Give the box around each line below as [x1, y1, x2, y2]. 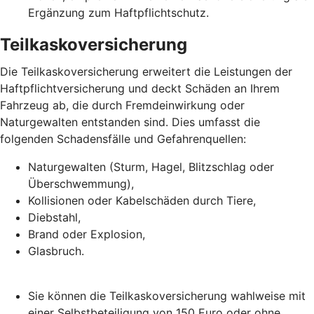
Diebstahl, [28, 210, 81, 224]
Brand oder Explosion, [28, 226, 145, 241]
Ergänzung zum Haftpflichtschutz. [28, 5, 209, 20]
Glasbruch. [28, 243, 84, 258]
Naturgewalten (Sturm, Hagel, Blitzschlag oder [28, 159, 274, 174]
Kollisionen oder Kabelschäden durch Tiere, [28, 193, 256, 207]
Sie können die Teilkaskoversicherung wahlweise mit [28, 288, 306, 303]
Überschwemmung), [28, 176, 134, 191]
